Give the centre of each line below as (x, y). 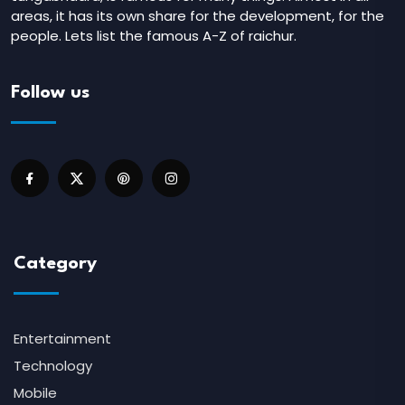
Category (55, 264)
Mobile (35, 393)
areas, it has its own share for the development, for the (198, 16)
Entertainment (62, 339)
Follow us (50, 94)
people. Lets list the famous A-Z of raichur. (154, 36)
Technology (53, 366)
